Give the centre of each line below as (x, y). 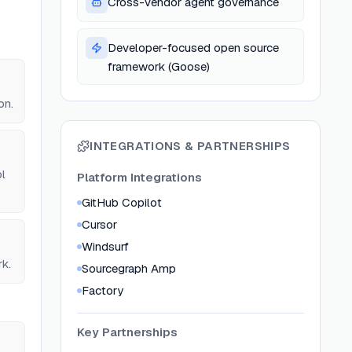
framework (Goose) (159, 66)
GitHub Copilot (122, 202)
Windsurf (106, 246)
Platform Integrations (140, 177)
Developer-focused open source (194, 48)
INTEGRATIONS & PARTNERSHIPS (190, 146)
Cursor (100, 224)
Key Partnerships (128, 332)
